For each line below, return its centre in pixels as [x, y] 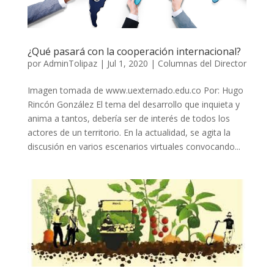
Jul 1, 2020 [127, 63]
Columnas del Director [202, 63]
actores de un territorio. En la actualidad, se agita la [129, 132]
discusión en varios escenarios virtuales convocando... [134, 146]
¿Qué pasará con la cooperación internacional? [134, 51]
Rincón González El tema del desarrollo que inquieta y [133, 104]
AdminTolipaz [70, 63]
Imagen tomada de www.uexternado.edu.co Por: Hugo [135, 90]
